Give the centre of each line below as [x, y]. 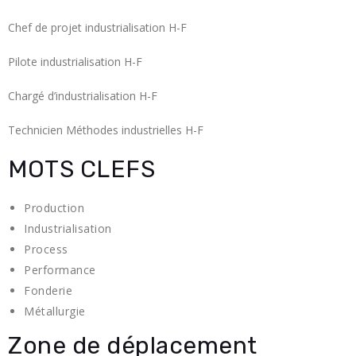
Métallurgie [55, 311]
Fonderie [48, 291]
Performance [60, 270]
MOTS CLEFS [81, 170]
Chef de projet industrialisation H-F [97, 28]
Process [46, 250]
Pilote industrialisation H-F [75, 62]
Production [54, 208]
